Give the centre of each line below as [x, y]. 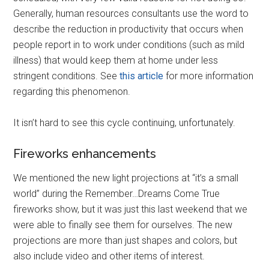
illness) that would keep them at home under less [116, 60]
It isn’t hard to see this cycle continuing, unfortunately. [125, 122]
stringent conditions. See [67, 76]
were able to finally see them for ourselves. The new [123, 225]
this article [142, 76]
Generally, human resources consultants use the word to [131, 13]
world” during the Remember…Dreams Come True [117, 193]
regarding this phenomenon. [72, 91]
